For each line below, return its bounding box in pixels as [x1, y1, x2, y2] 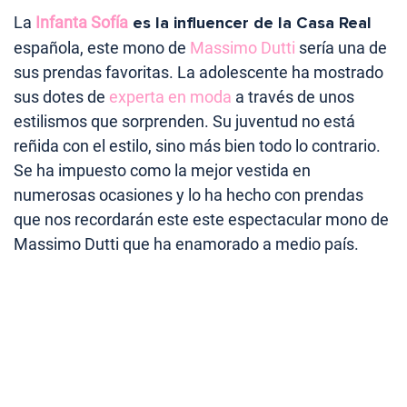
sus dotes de [14, 86, 109, 106]
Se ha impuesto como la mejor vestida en [14, 160, 311, 180]
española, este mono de [14, 37, 190, 57]
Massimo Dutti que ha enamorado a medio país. [14, 233, 359, 253]
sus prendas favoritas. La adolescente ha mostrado [14, 62, 383, 82]
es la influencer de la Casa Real [128, 12, 372, 33]
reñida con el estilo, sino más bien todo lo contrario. [14, 135, 381, 155]
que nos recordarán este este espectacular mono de [14, 209, 389, 229]
